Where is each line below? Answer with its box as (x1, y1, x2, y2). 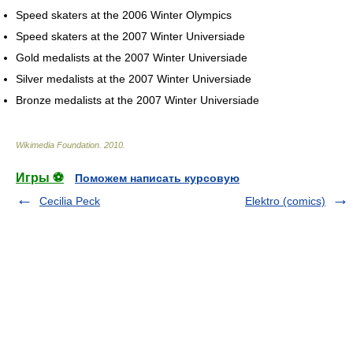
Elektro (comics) (245, 194, 325, 207)
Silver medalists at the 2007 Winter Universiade (16, 72, 251, 85)
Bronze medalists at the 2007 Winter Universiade (16, 93, 259, 106)
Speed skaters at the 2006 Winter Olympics (16, 8, 232, 21)
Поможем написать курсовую (75, 171, 240, 184)
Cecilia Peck (39, 194, 100, 207)
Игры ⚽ (16, 170, 64, 184)
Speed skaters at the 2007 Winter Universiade (16, 29, 245, 43)
